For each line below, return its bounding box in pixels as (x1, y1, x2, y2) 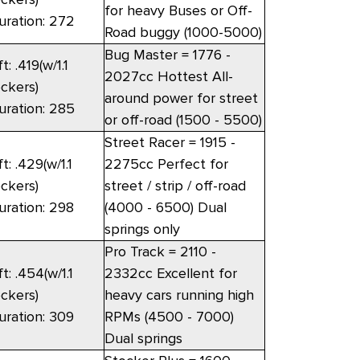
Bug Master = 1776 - (104, 46, 231, 64)
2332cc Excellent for (104, 264, 237, 283)
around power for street (104, 89, 258, 108)
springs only (104, 220, 180, 239)
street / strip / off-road (104, 177, 246, 195)
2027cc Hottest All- (104, 67, 233, 86)
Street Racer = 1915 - (104, 133, 235, 152)
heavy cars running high (104, 286, 254, 305)
